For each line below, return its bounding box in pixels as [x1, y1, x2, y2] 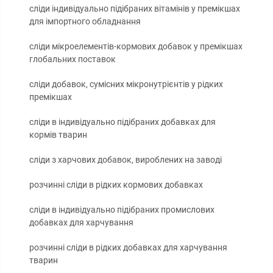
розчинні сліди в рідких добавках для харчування [29, 243, 227, 253]
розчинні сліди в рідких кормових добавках [29, 180, 203, 190]
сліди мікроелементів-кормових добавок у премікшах [29, 41, 243, 52]
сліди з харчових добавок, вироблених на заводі [29, 155, 222, 165]
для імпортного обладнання [29, 16, 141, 27]
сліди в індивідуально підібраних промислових [29, 205, 214, 215]
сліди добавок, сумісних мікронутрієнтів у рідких [29, 79, 223, 90]
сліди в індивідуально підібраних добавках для [29, 117, 216, 127]
